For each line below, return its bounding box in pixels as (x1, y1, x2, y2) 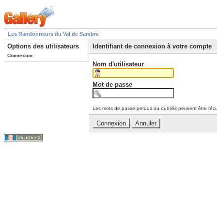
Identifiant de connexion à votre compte (93, 43, 212, 50)
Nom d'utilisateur (93, 60, 144, 68)
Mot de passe (93, 81, 132, 89)
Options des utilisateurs (7, 43, 79, 50)
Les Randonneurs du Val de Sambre (8, 31, 99, 37)
